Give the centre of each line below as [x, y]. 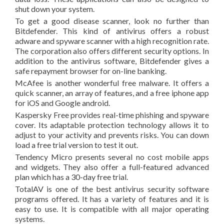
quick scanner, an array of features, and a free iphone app [112, 93]
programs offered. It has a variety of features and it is [112, 199]
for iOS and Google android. [62, 103]
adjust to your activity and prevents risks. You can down [112, 135]
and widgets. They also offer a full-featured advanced [112, 167]
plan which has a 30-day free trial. [71, 177]
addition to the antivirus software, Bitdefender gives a [112, 61]
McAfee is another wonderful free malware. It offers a [112, 83]
